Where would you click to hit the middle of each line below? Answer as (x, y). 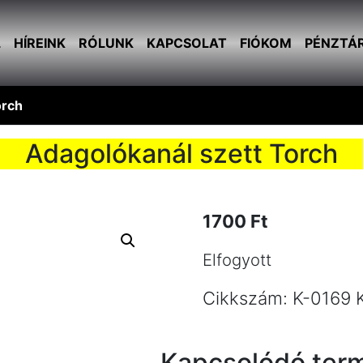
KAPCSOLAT (186, 43)
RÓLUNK (106, 43)
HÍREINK (39, 43)
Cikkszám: (248, 298)
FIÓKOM (265, 43)
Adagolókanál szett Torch (181, 154)
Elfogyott (237, 260)
